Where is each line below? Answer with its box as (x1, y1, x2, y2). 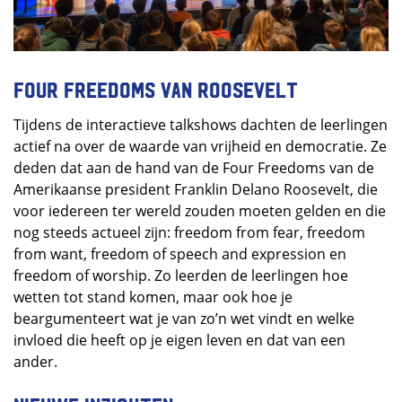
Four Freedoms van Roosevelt (13, 78, 298, 100)
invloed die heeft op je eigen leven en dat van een (13, 330, 345, 351)
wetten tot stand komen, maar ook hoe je (13, 287, 293, 308)
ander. (13, 352, 57, 372)
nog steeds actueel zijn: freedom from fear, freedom (13, 223, 365, 243)
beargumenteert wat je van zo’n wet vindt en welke (13, 309, 354, 329)
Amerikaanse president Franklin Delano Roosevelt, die (13, 179, 378, 200)
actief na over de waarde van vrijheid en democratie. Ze (13, 136, 387, 157)
